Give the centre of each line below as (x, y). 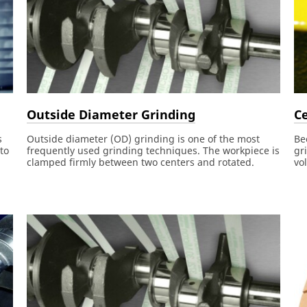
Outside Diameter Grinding (111, 114)
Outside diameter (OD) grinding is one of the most (143, 139)
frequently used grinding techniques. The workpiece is (153, 151)
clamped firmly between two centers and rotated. (140, 162)
